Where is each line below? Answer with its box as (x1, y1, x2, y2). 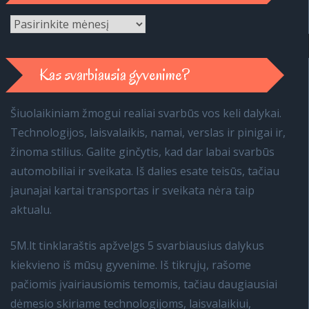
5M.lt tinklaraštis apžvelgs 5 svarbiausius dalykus (10, 238, 264, 253)
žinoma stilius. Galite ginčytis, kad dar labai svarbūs (10, 144, 275, 159)
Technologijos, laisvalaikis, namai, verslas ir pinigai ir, (10, 125, 286, 140)
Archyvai (10, 16, 53, 31)
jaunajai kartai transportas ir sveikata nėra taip (10, 183, 255, 198)
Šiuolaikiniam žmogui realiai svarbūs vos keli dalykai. (10, 106, 281, 121)
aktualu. (10, 202, 52, 217)
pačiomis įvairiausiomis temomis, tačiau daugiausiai (10, 277, 277, 292)
